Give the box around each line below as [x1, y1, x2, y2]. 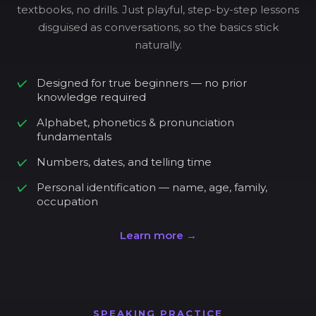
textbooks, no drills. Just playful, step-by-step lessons [17, 3, 299, 17]
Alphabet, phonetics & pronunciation [37, 116, 234, 130]
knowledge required [37, 90, 146, 104]
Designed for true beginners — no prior [37, 76, 247, 90]
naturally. [134, 38, 182, 52]
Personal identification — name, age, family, [37, 181, 267, 195]
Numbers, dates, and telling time [37, 155, 212, 169]
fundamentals [37, 130, 111, 144]
